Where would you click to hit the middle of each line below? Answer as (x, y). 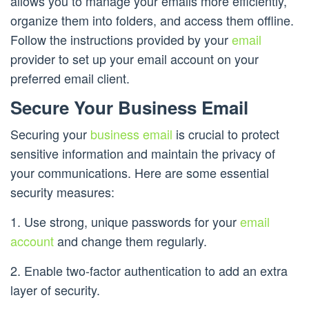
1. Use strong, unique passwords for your (125, 222)
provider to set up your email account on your (134, 59)
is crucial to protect (226, 134)
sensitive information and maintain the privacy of (143, 153)
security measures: (62, 192)
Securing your (50, 134)
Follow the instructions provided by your (121, 40)
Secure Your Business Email (129, 108)
